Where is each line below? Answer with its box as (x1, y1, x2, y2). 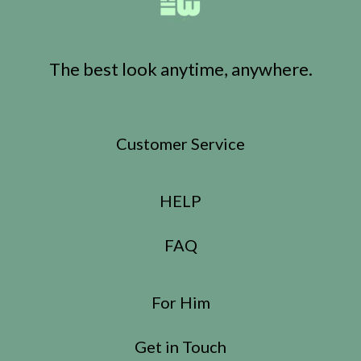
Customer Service (116, 134, 245, 154)
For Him (151, 293, 210, 313)
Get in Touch (135, 337, 226, 357)
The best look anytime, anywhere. (48, 58, 313, 81)
